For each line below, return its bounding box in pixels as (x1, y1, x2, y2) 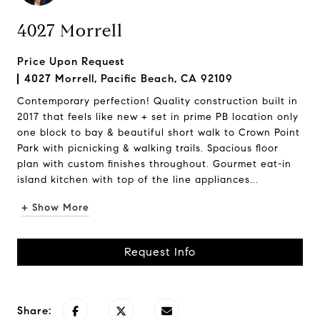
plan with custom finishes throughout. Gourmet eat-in (17, 158, 291, 170)
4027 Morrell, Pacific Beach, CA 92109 (24, 72, 233, 85)
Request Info (124, 245, 196, 259)
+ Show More (21, 201, 89, 214)
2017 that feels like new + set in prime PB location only (17, 111, 299, 123)
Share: (17, 304, 51, 317)
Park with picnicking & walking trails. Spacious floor (17, 142, 279, 154)
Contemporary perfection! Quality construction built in (17, 95, 298, 107)
